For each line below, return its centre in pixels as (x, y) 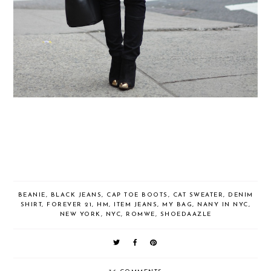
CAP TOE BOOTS (137, 195)
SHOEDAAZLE (186, 215)
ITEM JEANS (136, 205)
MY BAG (178, 205)
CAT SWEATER (198, 195)
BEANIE (32, 195)
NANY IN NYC (223, 205)
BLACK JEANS (76, 195)
